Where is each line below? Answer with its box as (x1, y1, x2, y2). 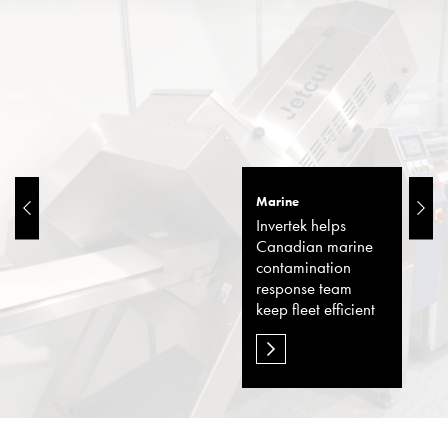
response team (256, 278, 353, 300)
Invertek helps (256, 215, 347, 237)
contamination (256, 257, 352, 279)
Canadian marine (256, 236, 374, 258)
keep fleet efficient (256, 299, 376, 321)
